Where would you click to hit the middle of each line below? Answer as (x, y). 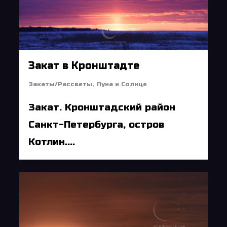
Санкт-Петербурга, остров (97, 125)
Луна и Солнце (122, 84)
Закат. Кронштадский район (102, 107)
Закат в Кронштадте (84, 66)
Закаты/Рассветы (61, 84)
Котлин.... (52, 142)
